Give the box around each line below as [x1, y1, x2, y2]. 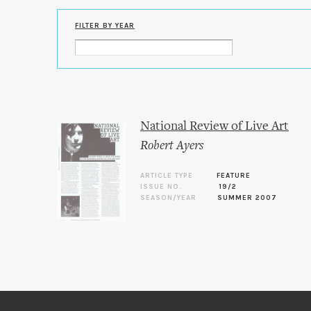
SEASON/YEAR [140, 194, 196, 202]
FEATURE [217, 171, 251, 180]
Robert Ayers [140, 140, 203, 153]
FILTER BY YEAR [75, 22, 135, 30]
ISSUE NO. [140, 183, 182, 191]
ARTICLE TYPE [140, 171, 193, 180]
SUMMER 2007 [217, 194, 277, 202]
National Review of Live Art [140, 120, 289, 133]
